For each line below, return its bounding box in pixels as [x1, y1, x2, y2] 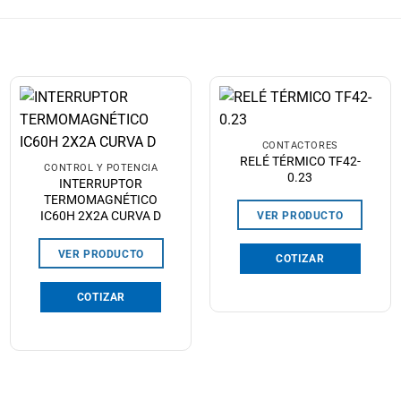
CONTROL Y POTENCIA [44, 162, 158, 175]
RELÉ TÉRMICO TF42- [239, 154, 361, 169]
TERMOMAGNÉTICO [44, 192, 158, 208]
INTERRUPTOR [59, 176, 143, 192]
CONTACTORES [261, 140, 338, 152]
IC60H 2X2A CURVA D [40, 209, 162, 224]
